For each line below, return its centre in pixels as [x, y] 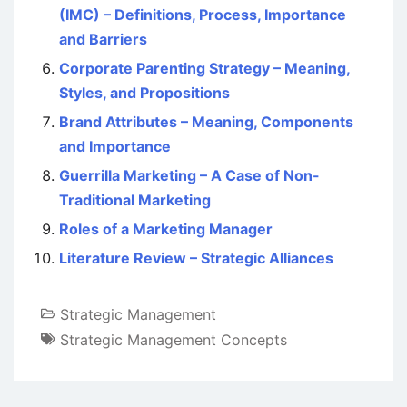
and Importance [115, 146]
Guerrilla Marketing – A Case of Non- [189, 175]
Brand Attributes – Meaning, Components [206, 122]
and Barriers [103, 39]
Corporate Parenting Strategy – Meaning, [204, 68]
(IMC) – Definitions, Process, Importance [203, 15]
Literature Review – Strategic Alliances [196, 258]
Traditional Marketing [135, 200]
